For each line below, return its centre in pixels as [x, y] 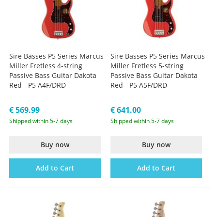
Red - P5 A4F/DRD [38, 85]
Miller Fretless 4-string [46, 66]
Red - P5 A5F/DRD [139, 85]
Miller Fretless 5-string [147, 66]
